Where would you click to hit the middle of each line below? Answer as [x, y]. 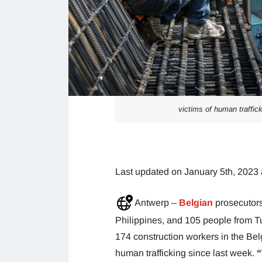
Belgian [197, 203]
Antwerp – [156, 203]
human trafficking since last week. [186, 253]
